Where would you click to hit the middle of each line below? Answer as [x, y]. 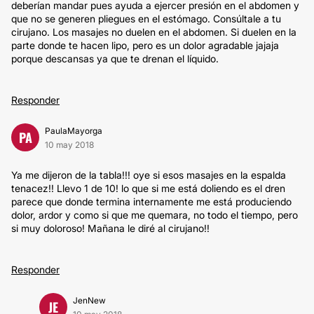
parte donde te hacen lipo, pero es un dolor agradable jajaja [145, 45]
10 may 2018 [69, 145]
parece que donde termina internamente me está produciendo [151, 202]
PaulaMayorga [74, 131]
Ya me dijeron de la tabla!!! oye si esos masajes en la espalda [149, 175]
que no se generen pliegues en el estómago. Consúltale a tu [146, 19]
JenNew [89, 300]
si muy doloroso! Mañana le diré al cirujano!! [110, 228]
